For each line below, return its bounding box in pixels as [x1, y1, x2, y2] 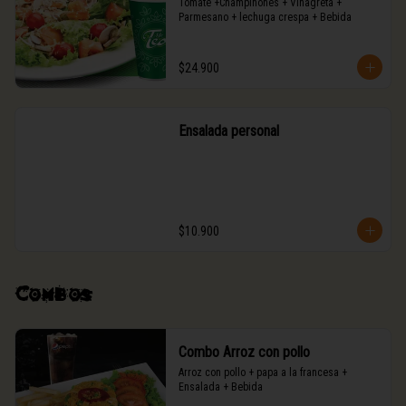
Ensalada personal [178, 122, 279, 140]
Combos [14, 283, 92, 307]
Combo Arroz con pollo [178, 343, 310, 361]
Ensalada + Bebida [178, 381, 263, 393]
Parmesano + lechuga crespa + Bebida [178, 11, 352, 24]
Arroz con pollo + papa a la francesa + [178, 366, 347, 379]
